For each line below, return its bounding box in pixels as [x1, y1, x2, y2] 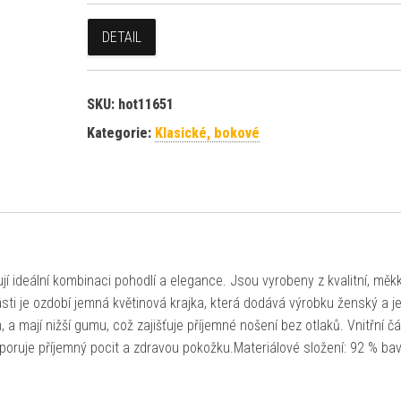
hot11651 [117, 96, 174, 113]
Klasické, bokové [154, 124, 260, 141]
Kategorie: [86, 124, 155, 141]
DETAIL [101, 29, 141, 46]
